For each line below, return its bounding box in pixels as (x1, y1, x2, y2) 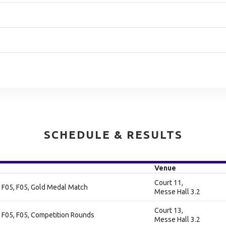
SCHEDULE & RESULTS (43, 128, 183, 141)
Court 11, (154, 179, 183, 187)
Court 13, (154, 206, 183, 214)
